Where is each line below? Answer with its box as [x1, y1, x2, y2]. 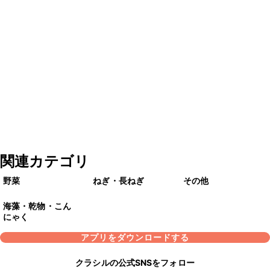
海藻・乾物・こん [3, 201, 71, 212]
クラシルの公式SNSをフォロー [75, 257, 195, 268]
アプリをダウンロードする [81, 232, 189, 243]
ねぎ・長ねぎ [93, 175, 144, 186]
